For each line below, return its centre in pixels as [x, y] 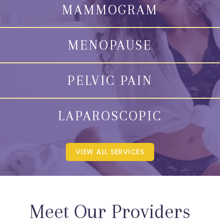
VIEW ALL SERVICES [110, 152]
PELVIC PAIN [110, 80]
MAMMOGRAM [110, 10]
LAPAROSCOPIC [110, 116]
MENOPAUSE [110, 45]
